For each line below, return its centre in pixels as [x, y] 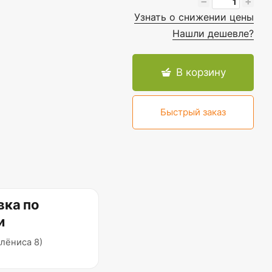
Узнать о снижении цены [194, 17]
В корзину [201, 72]
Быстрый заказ [193, 112]
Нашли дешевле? [213, 33]
